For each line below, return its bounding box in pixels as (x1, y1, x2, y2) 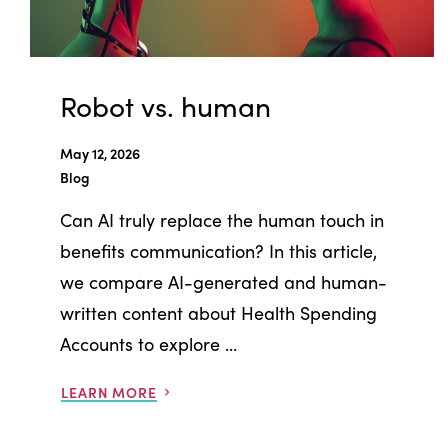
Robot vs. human (60, 84, 271, 125)
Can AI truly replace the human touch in (60, 206, 384, 232)
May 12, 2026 (60, 142, 140, 163)
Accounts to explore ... (60, 330, 237, 356)
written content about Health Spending (60, 299, 377, 325)
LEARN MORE (61, 381, 157, 402)
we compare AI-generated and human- (60, 268, 387, 294)
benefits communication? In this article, (60, 237, 377, 263)
